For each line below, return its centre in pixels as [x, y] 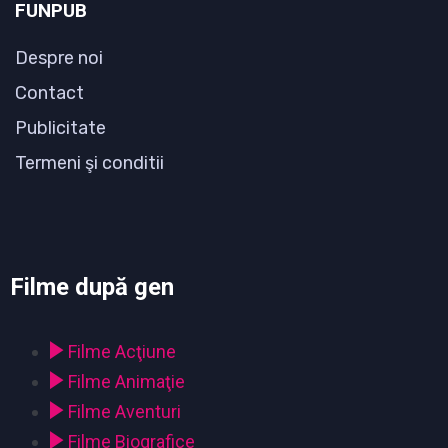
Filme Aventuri [124, 412]
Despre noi [59, 58]
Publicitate [60, 128]
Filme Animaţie [126, 382]
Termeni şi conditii [89, 163]
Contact [49, 93]
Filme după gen [92, 287]
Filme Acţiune [122, 352]
